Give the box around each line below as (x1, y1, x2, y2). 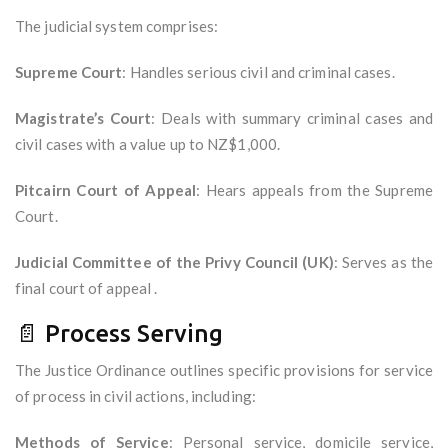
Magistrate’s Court (15, 109, 152, 128)
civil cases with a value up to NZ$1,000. (15, 135, 284, 154)
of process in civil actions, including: (15, 387, 260, 406)
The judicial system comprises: (15, 17, 218, 36)
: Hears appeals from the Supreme (196, 181, 433, 200)
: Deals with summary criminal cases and (151, 109, 433, 128)
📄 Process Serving (15, 320, 223, 348)
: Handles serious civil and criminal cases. (122, 63, 395, 82)
